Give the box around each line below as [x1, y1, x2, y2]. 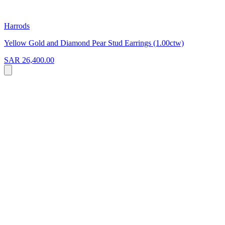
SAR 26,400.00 [4, 55, 54, 64]
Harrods [4, 21, 30, 30]
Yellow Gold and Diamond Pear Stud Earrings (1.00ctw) [4, 38, 184, 47]
